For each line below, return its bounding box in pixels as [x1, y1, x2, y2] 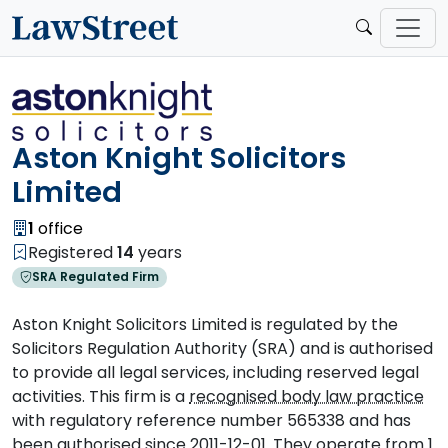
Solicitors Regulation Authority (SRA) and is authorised [12, 336, 433, 360]
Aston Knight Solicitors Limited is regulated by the [12, 312, 398, 336]
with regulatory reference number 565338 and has [12, 408, 411, 432]
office [34, 216, 83, 240]
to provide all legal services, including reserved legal [12, 360, 419, 384]
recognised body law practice [189, 384, 424, 408]
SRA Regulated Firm [31, 268, 159, 286]
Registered [28, 240, 117, 264]
